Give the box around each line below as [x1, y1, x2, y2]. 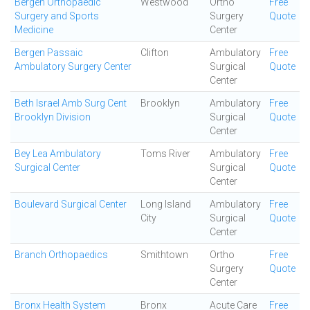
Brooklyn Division [15, 111, 91, 122]
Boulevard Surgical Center [15, 199, 127, 210]
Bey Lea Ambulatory [15, 148, 101, 159]
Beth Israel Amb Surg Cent [15, 98, 127, 109]
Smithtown [140, 249, 188, 260]
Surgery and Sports [15, 10, 99, 21]
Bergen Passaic [15, 47, 83, 58]
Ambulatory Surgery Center [15, 61, 131, 72]
